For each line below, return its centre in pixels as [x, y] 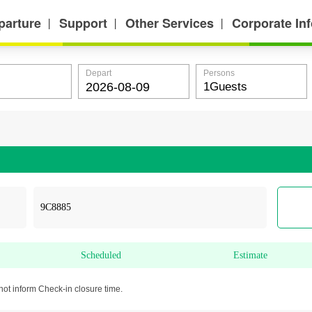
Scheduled [101, 255]
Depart [99, 73]
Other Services [170, 23]
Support [83, 23]
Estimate [250, 255]
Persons [219, 73]
